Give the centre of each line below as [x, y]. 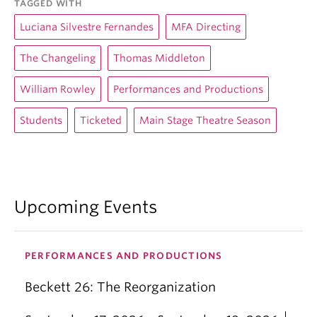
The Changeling [58, 58]
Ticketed [101, 121]
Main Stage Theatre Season [205, 121]
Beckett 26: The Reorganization [120, 287]
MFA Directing [206, 27]
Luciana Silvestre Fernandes [87, 27]
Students [41, 121]
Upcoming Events [86, 207]
